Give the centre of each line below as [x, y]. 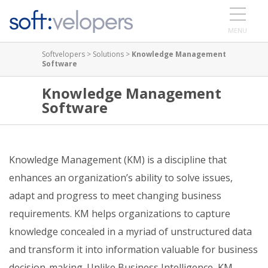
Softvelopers [63, 54]
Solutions [108, 54]
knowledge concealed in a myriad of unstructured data [130, 232]
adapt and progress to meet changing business [115, 196]
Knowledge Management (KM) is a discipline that [118, 160]
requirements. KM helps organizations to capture [120, 214]
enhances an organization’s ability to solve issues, [121, 178]
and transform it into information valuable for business [133, 249]
